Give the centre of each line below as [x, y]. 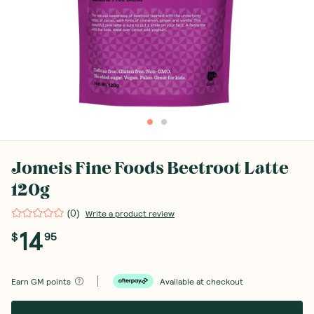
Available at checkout [202, 281]
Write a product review [130, 213]
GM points [51, 281]
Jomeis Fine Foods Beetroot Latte [150, 168]
